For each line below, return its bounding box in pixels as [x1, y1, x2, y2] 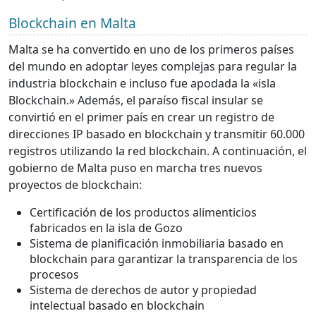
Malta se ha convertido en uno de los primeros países [8, 41, 294, 57]
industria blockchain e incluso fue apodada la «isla [8, 75, 276, 91]
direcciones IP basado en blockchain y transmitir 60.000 [8, 126, 305, 142]
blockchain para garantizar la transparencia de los [30, 250, 298, 267]
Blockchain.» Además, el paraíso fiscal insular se [8, 92, 263, 108]
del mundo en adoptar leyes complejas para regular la [8, 58, 297, 74]
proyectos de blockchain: [8, 176, 145, 193]
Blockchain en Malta [8, 13, 140, 32]
